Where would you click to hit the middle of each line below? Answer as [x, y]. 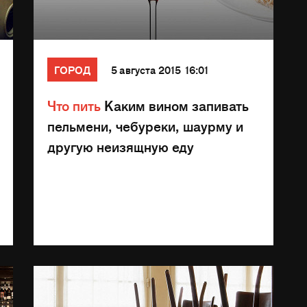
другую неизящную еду [121, 146]
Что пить [74, 105]
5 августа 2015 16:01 [160, 70]
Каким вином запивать [175, 105]
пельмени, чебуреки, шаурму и [145, 126]
